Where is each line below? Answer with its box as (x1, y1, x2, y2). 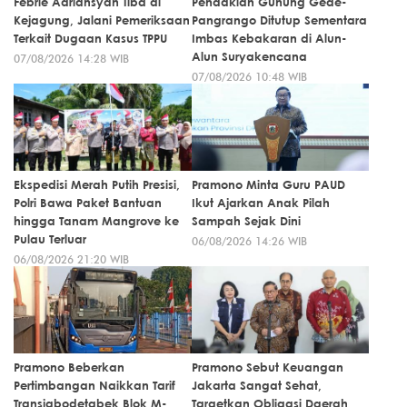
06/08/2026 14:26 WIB (191, 234, 307, 249)
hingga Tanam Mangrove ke (14, 213, 179, 229)
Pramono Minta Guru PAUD (191, 177, 345, 193)
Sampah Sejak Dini (191, 213, 301, 229)
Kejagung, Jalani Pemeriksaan (14, 13, 190, 28)
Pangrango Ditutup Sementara (191, 13, 367, 28)
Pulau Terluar (14, 232, 86, 247)
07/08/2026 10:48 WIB (191, 70, 307, 84)
